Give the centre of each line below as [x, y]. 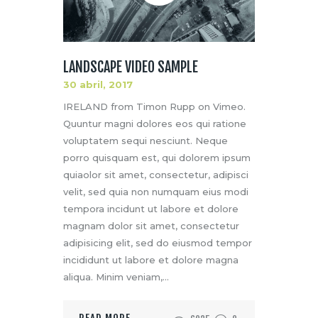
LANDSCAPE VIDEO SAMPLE [131, 67]
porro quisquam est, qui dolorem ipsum [157, 158]
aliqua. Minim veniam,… [116, 277]
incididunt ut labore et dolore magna [151, 260]
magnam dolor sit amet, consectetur [151, 226]
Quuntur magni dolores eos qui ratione [155, 124]
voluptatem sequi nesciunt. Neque [146, 141]
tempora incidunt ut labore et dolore [151, 209]
